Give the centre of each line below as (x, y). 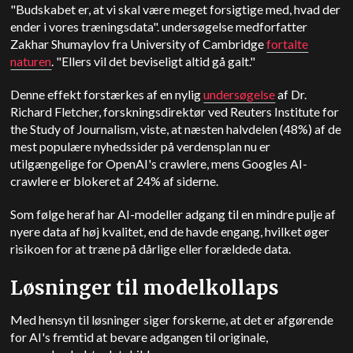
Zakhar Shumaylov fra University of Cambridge (139, 44)
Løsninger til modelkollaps (145, 288)
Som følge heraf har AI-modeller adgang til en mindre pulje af (173, 214)
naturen (31, 61)
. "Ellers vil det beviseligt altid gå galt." (154, 61)
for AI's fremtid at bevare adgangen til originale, (139, 337)
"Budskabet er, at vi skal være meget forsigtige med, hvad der (176, 9)
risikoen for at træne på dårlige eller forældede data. (152, 249)
